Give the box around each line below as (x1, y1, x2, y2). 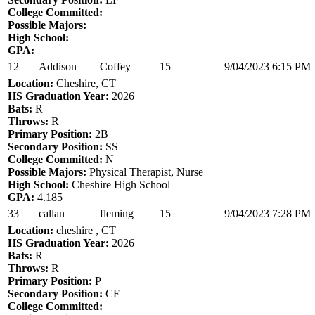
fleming (100, 207, 134, 219)
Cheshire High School (69, 178, 170, 191)
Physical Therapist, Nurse (86, 165, 203, 178)
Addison (39, 60, 77, 72)
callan (39, 207, 65, 219)
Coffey (100, 60, 131, 72)
